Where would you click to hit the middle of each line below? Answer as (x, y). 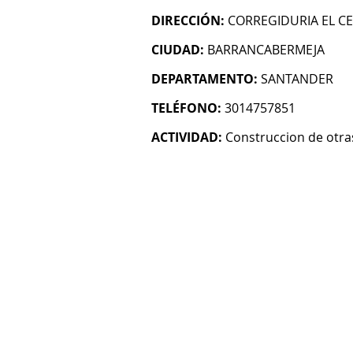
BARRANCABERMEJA (266, 50)
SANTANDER (297, 79)
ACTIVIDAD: (187, 137)
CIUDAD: (178, 50)
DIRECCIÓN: (188, 20)
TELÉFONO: (186, 108)
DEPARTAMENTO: (204, 79)
